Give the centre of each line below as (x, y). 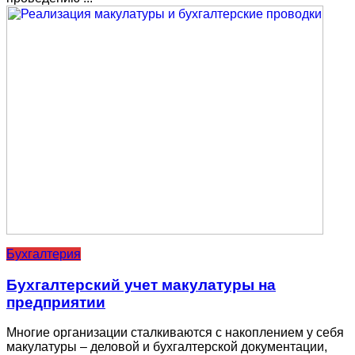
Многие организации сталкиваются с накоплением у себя (175, 333)
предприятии (56, 302)
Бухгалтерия (44, 254)
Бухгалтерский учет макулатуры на (141, 284)
